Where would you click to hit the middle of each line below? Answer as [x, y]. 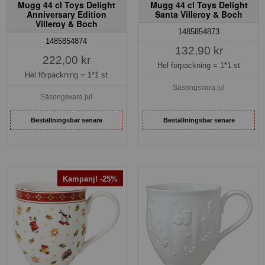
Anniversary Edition [66, 14]
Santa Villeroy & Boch [199, 14]
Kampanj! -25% [90, 179]
